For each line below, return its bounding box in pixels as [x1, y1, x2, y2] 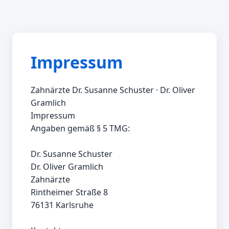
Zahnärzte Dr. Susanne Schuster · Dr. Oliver [31, 84, 195, 96]
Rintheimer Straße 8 [31, 187, 108, 198]
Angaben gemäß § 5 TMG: [31, 123, 130, 134]
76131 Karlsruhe [31, 199, 94, 211]
